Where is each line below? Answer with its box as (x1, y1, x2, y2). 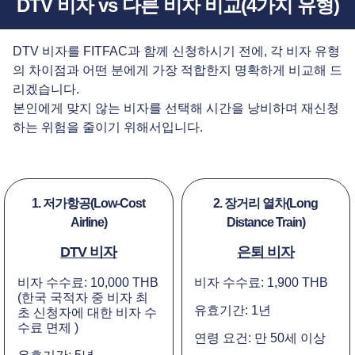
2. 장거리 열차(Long (213, 197, 319, 211)
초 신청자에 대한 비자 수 (17, 306, 157, 320)
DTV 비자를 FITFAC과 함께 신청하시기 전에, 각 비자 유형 (13, 44, 340, 59)
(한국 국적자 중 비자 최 (17, 291, 148, 305)
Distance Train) (226, 216, 305, 230)
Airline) (70, 216, 107, 230)
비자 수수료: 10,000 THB (17, 276, 158, 290)
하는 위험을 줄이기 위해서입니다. (13, 120, 203, 135)
